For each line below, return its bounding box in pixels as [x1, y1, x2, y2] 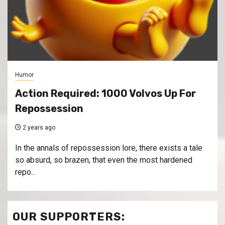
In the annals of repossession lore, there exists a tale [15, 143, 202, 153]
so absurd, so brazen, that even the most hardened [15, 155, 192, 165]
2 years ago [21, 124, 55, 132]
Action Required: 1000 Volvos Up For [15, 87, 196, 100]
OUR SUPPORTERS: [13, 210, 125, 224]
